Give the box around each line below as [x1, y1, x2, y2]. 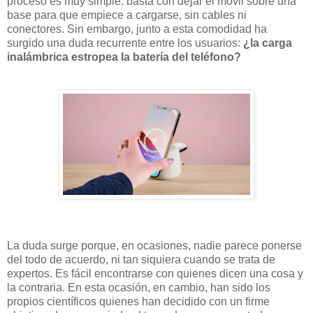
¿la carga [243, 37, 292, 50]
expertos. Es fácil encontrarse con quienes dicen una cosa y [7, 267, 303, 279]
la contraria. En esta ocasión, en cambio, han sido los [7, 281, 270, 293]
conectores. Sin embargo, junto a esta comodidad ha [7, 23, 267, 36]
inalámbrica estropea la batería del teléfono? [7, 51, 241, 64]
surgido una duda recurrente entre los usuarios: [7, 37, 243, 50]
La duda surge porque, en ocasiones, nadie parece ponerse [7, 239, 302, 252]
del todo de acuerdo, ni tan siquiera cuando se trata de [7, 253, 275, 265]
